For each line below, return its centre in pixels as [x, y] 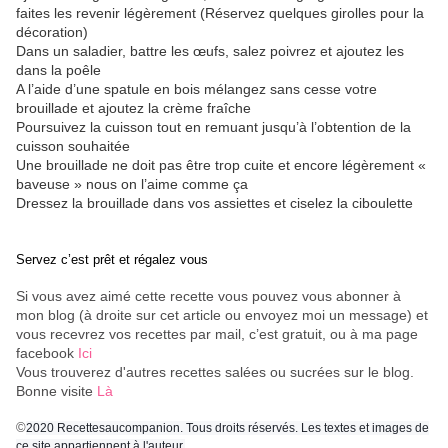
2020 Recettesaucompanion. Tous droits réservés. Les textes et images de [227, 428]
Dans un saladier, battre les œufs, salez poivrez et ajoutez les [210, 51]
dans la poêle [60, 70]
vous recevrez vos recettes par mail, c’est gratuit [169, 334]
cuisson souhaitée [75, 146]
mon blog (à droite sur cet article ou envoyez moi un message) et [222, 315]
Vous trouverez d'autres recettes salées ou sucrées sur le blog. [215, 372]
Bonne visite [56, 391]
